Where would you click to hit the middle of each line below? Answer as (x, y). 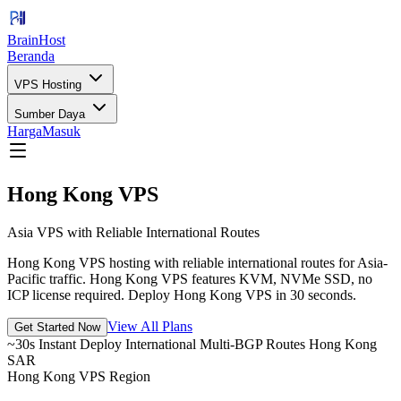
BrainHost (36, 40)
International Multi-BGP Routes (213, 344)
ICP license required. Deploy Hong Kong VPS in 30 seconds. (182, 294)
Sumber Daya (51, 114)
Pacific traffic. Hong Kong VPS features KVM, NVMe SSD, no (190, 278)
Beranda (31, 56)
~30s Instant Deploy (64, 344)
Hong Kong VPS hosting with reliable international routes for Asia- (197, 262)
